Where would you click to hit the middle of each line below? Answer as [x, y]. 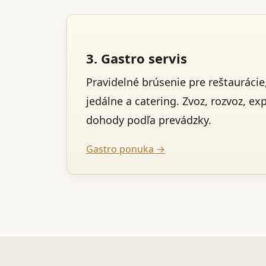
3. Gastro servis [137, 58]
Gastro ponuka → [126, 149]
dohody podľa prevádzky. [149, 120]
